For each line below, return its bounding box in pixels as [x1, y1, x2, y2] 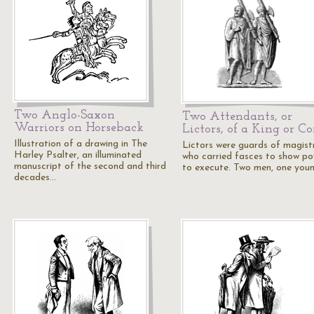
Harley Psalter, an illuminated [14, 150, 142, 161]
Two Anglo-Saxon [14, 109, 115, 122]
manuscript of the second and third [14, 161, 166, 172]
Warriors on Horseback [14, 121, 144, 135]
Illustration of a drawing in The [14, 139, 147, 149]
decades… [14, 172, 56, 183]
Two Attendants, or [182, 110, 292, 123]
